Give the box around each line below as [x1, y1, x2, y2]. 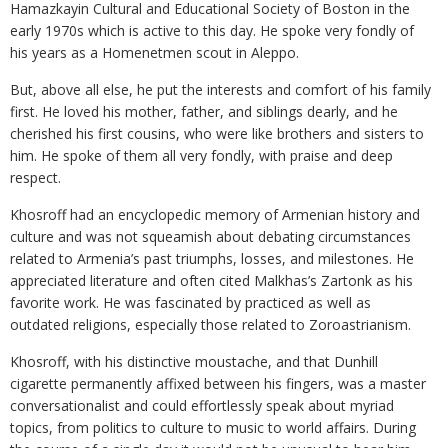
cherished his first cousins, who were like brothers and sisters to [10, 124, 424, 143]
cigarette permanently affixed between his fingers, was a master [10, 374, 426, 393]
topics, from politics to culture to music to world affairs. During [10, 418, 416, 437]
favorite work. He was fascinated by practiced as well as [10, 293, 371, 312]
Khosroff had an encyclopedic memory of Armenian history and [10, 205, 420, 224]
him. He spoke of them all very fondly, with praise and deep [10, 146, 393, 165]
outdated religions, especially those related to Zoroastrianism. [10, 315, 411, 334]
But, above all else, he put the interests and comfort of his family [10, 80, 431, 99]
